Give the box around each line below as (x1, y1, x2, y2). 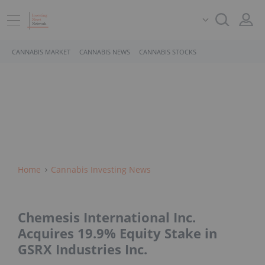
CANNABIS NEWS (79, 47, 130, 56)
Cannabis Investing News (51, 164, 151, 175)
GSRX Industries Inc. (18, 240, 147, 258)
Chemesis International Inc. (18, 208, 196, 227)
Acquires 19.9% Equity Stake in (18, 224, 217, 243)
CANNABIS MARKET (12, 47, 70, 56)
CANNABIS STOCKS (139, 47, 196, 56)
